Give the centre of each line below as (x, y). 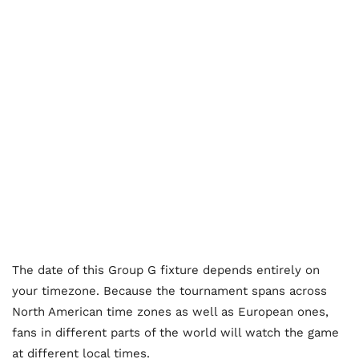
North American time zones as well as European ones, (170, 312)
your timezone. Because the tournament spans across (169, 291)
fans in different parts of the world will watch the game (175, 333)
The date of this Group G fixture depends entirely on (166, 270)
